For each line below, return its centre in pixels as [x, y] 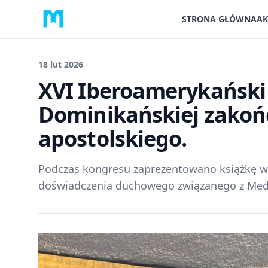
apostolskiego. [113, 138]
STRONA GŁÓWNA [219, 19]
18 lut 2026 [61, 64]
